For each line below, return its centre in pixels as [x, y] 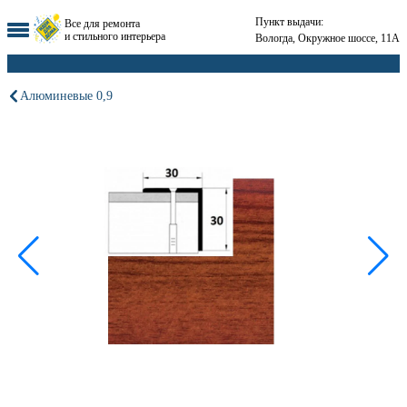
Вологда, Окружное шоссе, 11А [328, 38]
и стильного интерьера [115, 36]
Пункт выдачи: [289, 21]
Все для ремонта [102, 23]
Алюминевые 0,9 [66, 95]
